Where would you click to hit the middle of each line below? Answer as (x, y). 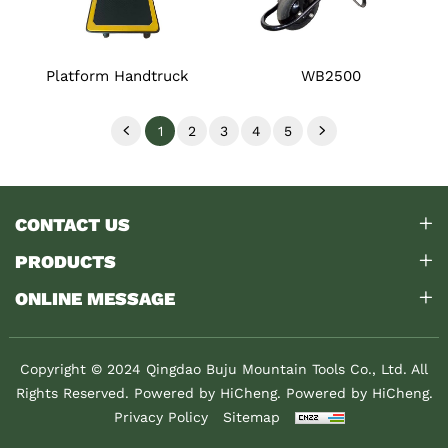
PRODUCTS (65, 260)
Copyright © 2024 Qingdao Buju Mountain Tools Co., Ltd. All (224, 368)
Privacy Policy (160, 416)
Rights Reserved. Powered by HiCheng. (150, 392)
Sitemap (251, 416)
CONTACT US (72, 223)
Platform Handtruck (117, 74)
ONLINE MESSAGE (95, 297)
